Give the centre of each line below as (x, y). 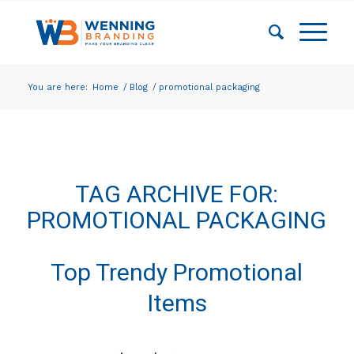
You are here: (57, 87)
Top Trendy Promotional (177, 272)
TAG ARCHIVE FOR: (177, 194)
